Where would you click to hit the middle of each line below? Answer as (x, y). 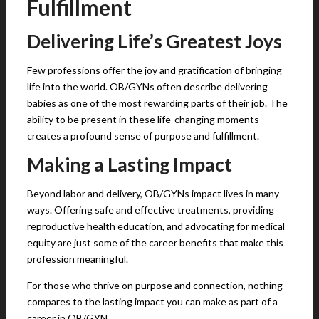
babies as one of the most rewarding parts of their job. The (157, 103)
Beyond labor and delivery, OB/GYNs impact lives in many (153, 193)
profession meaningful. (79, 259)
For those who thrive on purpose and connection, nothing (155, 285)
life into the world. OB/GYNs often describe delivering (147, 87)
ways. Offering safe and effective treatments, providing (151, 210)
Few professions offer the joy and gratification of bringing (155, 70)
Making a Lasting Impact (131, 164)
